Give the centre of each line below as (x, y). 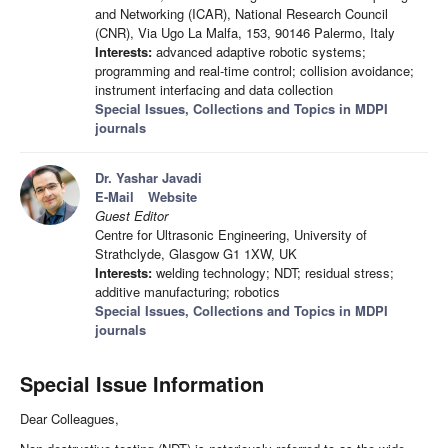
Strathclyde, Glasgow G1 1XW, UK (196, 254)
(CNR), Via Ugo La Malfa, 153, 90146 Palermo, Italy (245, 33)
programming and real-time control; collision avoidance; (254, 71)
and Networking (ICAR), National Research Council (241, 14)
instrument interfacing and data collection (214, 90)
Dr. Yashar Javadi (148, 178)
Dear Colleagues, (69, 419)
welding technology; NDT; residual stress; (273, 273)
